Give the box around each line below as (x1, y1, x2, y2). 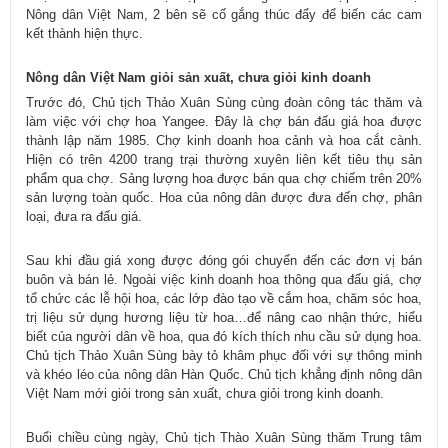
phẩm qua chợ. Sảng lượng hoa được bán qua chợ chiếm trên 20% (26, 171, 422, 187)
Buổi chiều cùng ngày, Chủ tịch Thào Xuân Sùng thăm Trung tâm (26, 430, 422, 446)
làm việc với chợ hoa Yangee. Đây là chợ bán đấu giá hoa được (26, 114, 422, 130)
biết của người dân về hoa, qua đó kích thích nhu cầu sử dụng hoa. (26, 329, 422, 345)
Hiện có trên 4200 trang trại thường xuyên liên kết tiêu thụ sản (26, 152, 422, 168)
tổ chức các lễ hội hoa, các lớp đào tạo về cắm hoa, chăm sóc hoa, (26, 291, 422, 307)
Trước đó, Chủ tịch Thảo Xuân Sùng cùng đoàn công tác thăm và (26, 95, 422, 111)
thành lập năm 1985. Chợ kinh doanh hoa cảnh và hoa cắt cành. (26, 133, 422, 149)
